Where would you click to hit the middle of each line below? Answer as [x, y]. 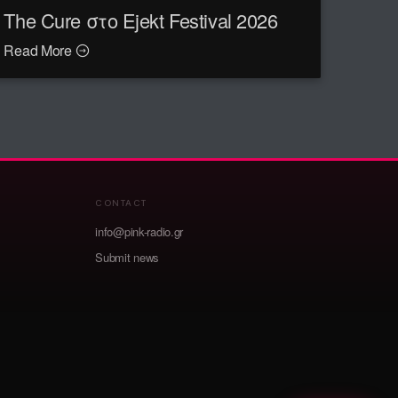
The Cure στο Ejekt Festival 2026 [141, 20]
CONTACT [121, 203]
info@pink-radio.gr [139, 231]
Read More [40, 51]
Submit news [127, 257]
